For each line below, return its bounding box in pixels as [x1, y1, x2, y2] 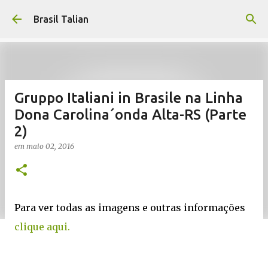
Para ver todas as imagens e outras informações [14, 202, 245, 214]
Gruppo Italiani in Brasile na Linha [14, 90, 243, 106]
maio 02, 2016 [26, 142, 74, 151]
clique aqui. [14, 221, 70, 233]
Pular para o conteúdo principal [66, 10, 202, 20]
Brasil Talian [33, 14, 89, 25]
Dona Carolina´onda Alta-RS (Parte [14, 106, 246, 123]
